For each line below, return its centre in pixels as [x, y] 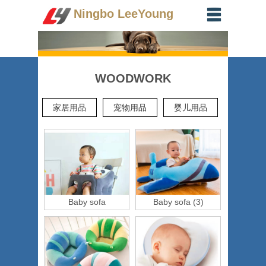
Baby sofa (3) [178, 202]
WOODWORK [133, 78]
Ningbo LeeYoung [123, 14]
